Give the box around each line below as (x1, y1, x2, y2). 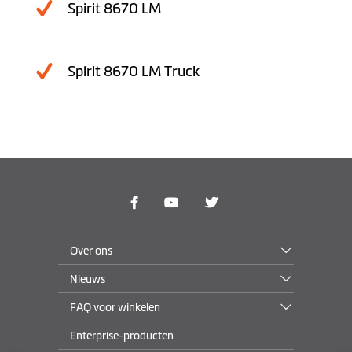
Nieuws (70, 273, 106, 286)
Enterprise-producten (70, 329, 174, 343)
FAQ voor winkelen (70, 301, 161, 314)
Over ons (70, 244, 113, 258)
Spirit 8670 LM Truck (68, 64, 200, 80)
